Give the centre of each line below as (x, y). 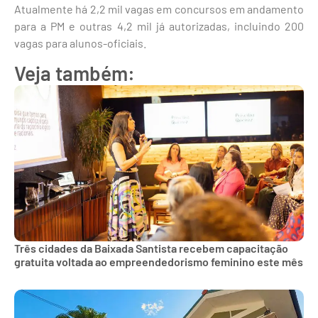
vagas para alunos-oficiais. (80, 43)
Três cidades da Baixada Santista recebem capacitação (151, 248)
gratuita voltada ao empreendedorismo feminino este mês (159, 262)
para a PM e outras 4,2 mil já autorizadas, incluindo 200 (159, 26)
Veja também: (75, 73)
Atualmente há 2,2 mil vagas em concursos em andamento (159, 9)
